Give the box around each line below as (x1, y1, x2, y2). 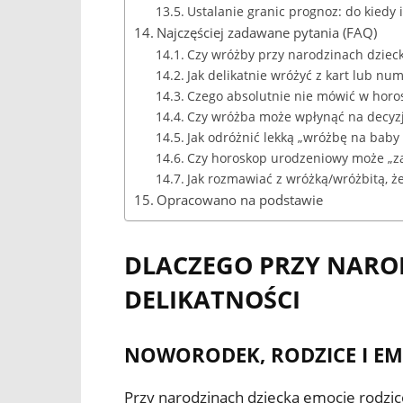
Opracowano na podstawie (157, 190, 324, 209)
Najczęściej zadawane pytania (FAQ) (157, 22, 378, 41)
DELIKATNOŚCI (124, 282, 300, 316)
